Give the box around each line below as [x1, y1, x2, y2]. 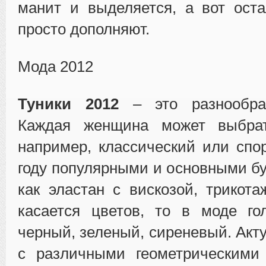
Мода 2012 [18, 58, 93, 75]
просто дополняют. [18, 20, 150, 37]
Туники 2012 [18, 95, 119, 112]
